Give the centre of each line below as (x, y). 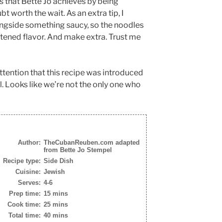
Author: (29, 142)
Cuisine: (28, 171)
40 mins (56, 215)
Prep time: (25, 193)
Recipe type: (22, 161)
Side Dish (58, 161)
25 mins (56, 204)
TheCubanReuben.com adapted (92, 142)
